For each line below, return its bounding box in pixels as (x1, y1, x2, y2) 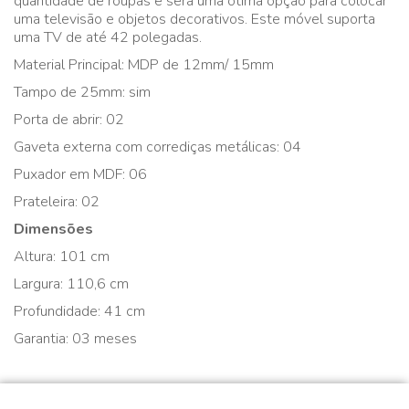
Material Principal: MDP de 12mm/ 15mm (14, 55, 274, 75)
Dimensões (14, 219, 93, 239)
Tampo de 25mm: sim (14, 82, 151, 102)
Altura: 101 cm (14, 246, 110, 267)
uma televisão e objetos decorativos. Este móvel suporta (14, 9, 375, 29)
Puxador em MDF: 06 (14, 164, 147, 184)
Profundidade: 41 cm (14, 301, 145, 321)
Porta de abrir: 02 (14, 110, 124, 130)
